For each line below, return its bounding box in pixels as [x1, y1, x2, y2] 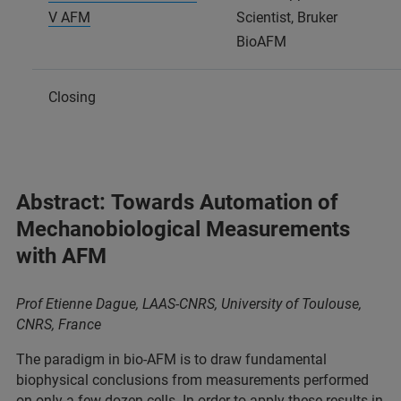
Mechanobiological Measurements [16, 216, 350, 242]
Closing [48, 88, 96, 106]
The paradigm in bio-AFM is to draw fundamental [16, 350, 327, 368]
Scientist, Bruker [236, 8, 337, 26]
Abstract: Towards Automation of [16, 189, 338, 215]
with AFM [16, 243, 107, 269]
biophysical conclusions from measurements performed [16, 371, 369, 388]
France [58, 315, 101, 333]
